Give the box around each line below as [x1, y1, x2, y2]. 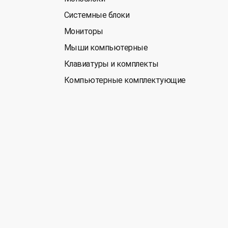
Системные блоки [64, 10, 130, 20]
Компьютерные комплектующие [64, 75, 186, 85]
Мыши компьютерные [64, 43, 148, 52]
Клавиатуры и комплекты [64, 59, 159, 69]
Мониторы [64, 26, 103, 36]
